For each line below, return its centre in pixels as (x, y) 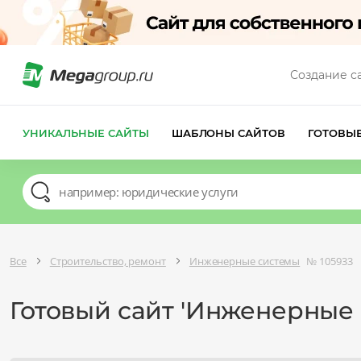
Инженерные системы (245, 261)
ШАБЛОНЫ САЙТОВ (228, 133)
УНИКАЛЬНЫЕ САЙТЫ (86, 133)
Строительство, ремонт (108, 261)
